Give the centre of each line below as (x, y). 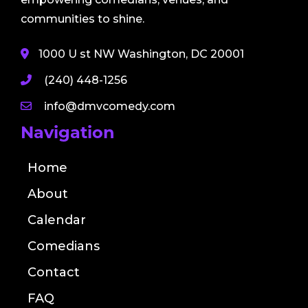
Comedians (64, 246)
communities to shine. (82, 19)
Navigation (68, 132)
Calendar (57, 220)
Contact (54, 272)
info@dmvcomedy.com (110, 106)
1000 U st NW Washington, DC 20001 (141, 54)
